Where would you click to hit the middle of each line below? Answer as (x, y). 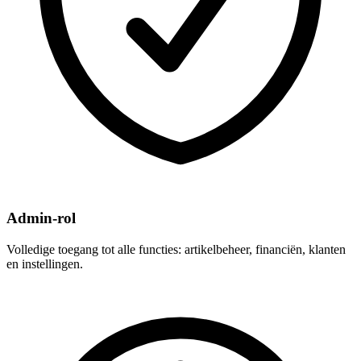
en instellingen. (45, 264)
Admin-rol (41, 218)
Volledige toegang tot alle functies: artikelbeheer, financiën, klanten (176, 250)
